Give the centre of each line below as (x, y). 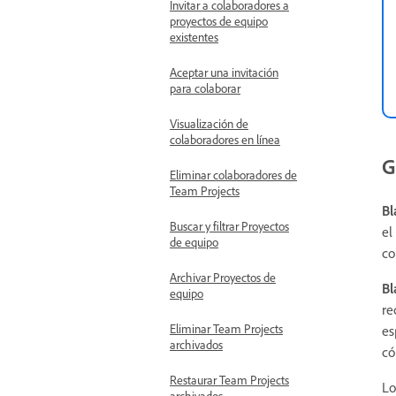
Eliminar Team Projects (226, 328)
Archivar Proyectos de (223, 277)
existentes (194, 37)
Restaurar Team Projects (229, 380)
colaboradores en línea (225, 139)
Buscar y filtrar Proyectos (229, 226)
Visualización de (209, 123)
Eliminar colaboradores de (233, 175)
